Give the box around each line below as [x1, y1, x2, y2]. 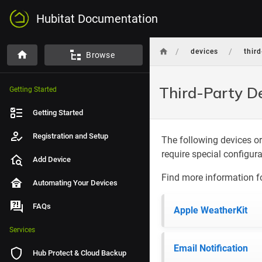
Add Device [33, 155, 71, 164]
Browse [86, 50, 115, 60]
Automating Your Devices [33, 178, 118, 187]
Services [9, 226, 35, 234]
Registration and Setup [33, 132, 108, 140]
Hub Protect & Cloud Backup [33, 249, 126, 257]
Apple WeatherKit [174, 205, 247, 216]
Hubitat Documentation [36, 12, 158, 26]
